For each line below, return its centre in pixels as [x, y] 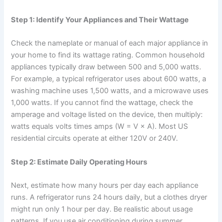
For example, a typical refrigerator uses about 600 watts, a [109, 79]
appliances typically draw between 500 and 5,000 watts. [106, 67]
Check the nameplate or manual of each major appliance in [110, 43]
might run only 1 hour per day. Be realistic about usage [102, 209]
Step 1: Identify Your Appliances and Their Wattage [100, 20]
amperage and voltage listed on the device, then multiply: [107, 115]
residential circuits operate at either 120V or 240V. [95, 139]
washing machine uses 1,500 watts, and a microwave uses [110, 91]
